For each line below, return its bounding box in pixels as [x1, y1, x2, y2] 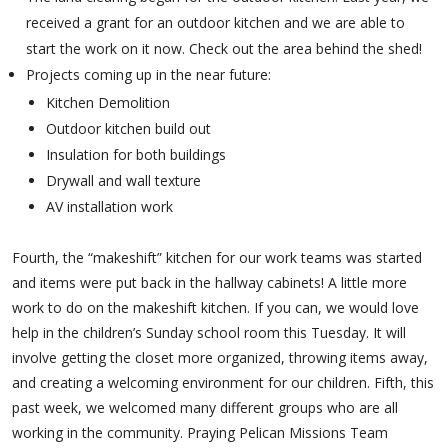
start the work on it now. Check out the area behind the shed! [25, 39, 422, 58]
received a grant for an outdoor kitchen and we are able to [25, 13, 405, 32]
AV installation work [45, 197, 173, 216]
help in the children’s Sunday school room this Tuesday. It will [11, 323, 406, 342]
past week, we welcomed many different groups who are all [11, 398, 398, 417]
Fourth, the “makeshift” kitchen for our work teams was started [11, 248, 422, 267]
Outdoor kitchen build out [45, 119, 211, 138]
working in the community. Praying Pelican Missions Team [11, 423, 388, 442]
